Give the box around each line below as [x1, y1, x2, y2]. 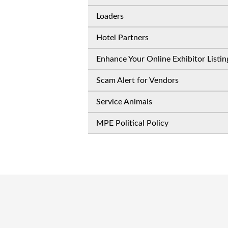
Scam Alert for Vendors [96, 76, 179, 84]
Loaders [96, 12, 124, 20]
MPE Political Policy [96, 119, 168, 127]
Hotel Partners [96, 34, 149, 42]
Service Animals [96, 98, 152, 106]
